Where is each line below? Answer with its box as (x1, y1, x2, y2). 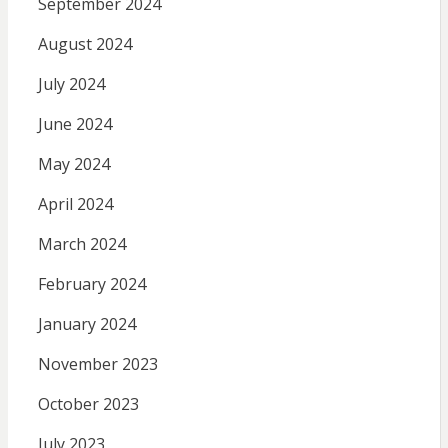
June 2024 (37, 112, 112, 135)
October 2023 (37, 392, 139, 415)
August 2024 (37, 32, 132, 55)
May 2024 (37, 152, 110, 175)
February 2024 (37, 272, 146, 295)
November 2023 (37, 352, 158, 375)
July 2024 (37, 72, 105, 95)
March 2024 (37, 232, 126, 255)
